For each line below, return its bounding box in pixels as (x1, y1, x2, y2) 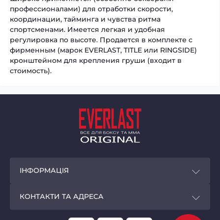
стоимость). (10, 66, 52, 75)
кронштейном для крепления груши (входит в (10, 55, 182, 65)
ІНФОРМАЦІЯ (20, 166, 69, 175)
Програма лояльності (20, 203, 98, 212)
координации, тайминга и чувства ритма (10, 14, 161, 24)
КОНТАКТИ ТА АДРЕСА (20, 192, 104, 201)
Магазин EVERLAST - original (20, 210, 129, 219)
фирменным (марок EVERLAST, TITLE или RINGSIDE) (10, 45, 197, 55)
